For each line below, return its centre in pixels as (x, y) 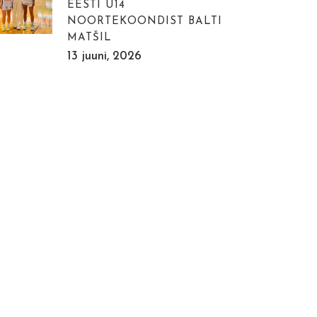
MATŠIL (90, 38)
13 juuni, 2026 (105, 57)
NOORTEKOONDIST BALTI (145, 22)
